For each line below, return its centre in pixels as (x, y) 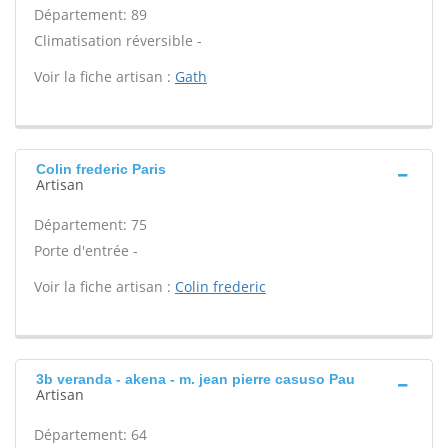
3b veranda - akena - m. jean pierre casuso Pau (195, 379)
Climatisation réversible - (118, 40)
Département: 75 (90, 224)
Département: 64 (90, 434)
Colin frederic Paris (101, 169)
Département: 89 (90, 14)
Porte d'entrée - (86, 250)
